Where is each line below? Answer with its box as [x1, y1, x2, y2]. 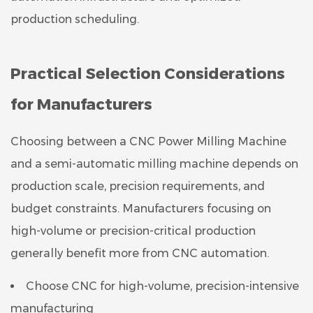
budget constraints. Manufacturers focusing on [10, 201, 271, 215]
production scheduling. [10, 12, 139, 26]
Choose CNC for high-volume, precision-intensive [26, 279, 299, 293]
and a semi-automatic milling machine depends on [10, 156, 298, 170]
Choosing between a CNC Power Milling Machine [10, 134, 286, 148]
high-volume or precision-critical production [10, 224, 256, 238]
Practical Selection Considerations [10, 64, 285, 83]
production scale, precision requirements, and [10, 179, 265, 193]
